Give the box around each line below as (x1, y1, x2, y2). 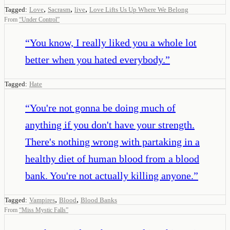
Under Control (22, 15, 57, 23)
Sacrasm (48, 5, 70, 13)
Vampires (29, 196, 55, 204)
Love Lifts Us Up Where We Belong (89, 5, 188, 13)
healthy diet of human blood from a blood (25, 152, 199, 164)
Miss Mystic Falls (22, 206, 66, 214)
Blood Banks (81, 196, 117, 204)
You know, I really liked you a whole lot (30, 36, 197, 48)
